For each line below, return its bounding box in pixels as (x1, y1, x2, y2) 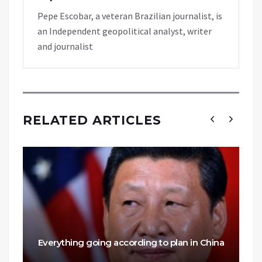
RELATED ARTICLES (23, 112, 161, 127)
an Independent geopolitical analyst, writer (37, 25, 212, 37)
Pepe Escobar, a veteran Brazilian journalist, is (37, 9, 222, 22)
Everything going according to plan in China (37, 236, 225, 248)
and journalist (37, 40, 93, 52)
